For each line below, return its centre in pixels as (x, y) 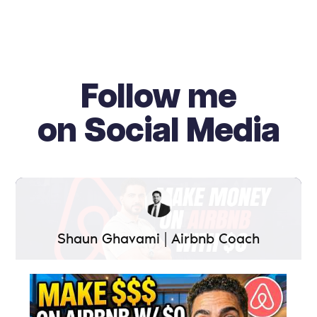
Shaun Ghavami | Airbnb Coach (158, 238)
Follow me (158, 98)
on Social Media (158, 132)
